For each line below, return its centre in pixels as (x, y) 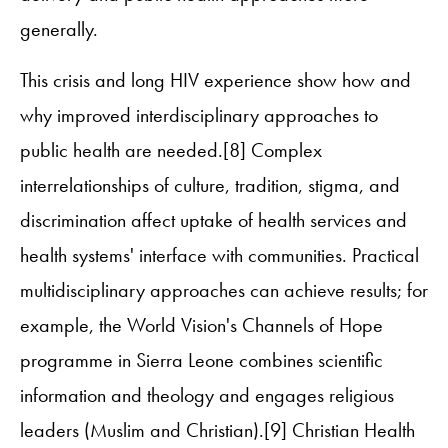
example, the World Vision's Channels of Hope (201, 324)
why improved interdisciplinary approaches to (199, 114)
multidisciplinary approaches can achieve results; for (224, 289)
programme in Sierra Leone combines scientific (201, 359)
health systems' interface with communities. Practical (219, 254)
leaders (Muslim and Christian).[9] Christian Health (217, 429)
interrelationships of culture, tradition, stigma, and (210, 184)
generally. (59, 28)
